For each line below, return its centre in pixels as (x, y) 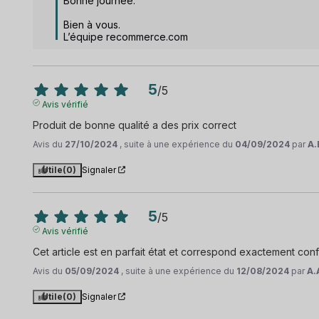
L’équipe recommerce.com (126, 36)
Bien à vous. (92, 24)
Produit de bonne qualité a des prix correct (135, 125)
